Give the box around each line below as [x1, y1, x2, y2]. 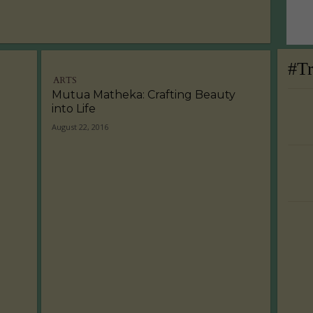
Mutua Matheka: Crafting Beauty [52, 88, 236, 101]
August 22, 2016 [52, 122, 109, 132]
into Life [52, 102, 96, 115]
